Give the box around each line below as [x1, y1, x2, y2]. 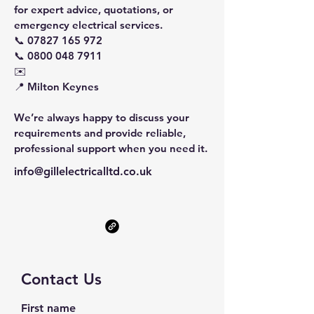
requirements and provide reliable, [14, 125, 186, 139]
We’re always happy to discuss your [14, 110, 189, 124]
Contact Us [21, 269, 102, 289]
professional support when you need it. [14, 141, 207, 155]
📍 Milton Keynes [14, 79, 99, 93]
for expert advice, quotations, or [14, 2, 173, 16]
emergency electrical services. [14, 18, 163, 32]
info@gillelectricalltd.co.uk [14, 164, 152, 178]
